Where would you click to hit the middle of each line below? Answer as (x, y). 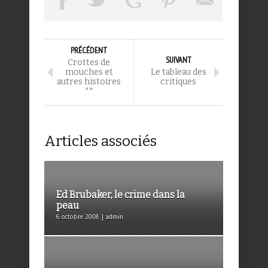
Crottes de (89, 63)
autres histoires (89, 82)
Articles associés (100, 141)
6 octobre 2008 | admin (90, 217)
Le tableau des (178, 72)
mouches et (89, 72)
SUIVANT (178, 60)
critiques (178, 82)
